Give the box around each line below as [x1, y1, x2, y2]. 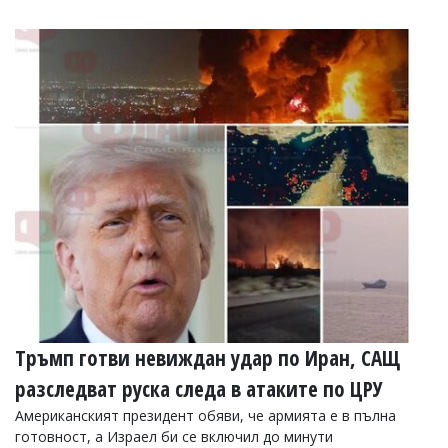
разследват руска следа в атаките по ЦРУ [15, 374, 383, 403]
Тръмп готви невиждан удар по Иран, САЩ [15, 343, 400, 372]
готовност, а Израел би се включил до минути [15, 426, 333, 446]
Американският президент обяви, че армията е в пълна [15, 405, 396, 425]
